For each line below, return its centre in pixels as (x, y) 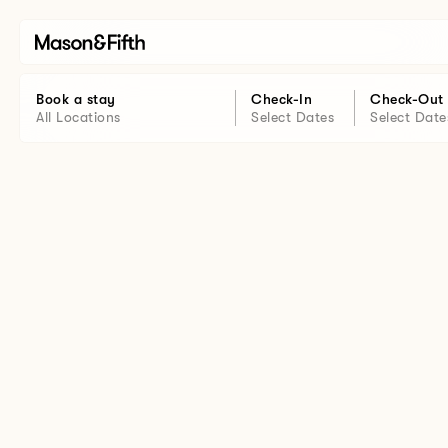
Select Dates (292, 117)
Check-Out (407, 99)
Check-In (281, 99)
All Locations (78, 117)
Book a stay (76, 99)
